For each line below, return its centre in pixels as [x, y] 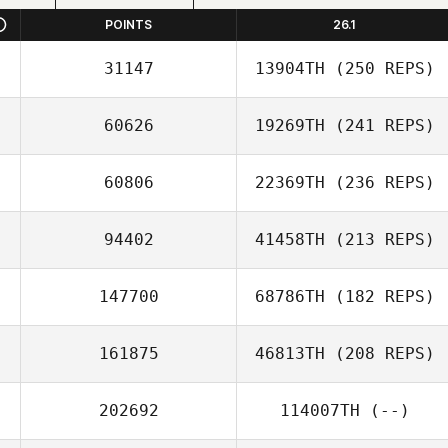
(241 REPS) [379, 125]
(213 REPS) [379, 239]
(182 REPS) [379, 296]
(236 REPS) [379, 182]
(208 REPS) [379, 353]
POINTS [128, 24]
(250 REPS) [379, 68]
